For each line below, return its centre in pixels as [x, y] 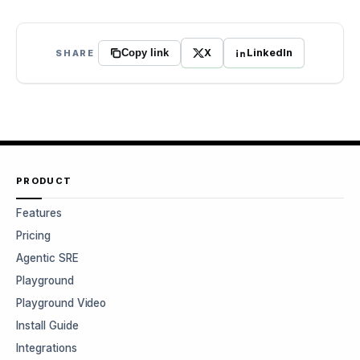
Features [39, 213]
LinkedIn [269, 53]
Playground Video [61, 303]
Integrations [47, 348]
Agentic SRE [47, 258]
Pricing [33, 235]
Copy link [145, 53]
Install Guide [47, 325]
